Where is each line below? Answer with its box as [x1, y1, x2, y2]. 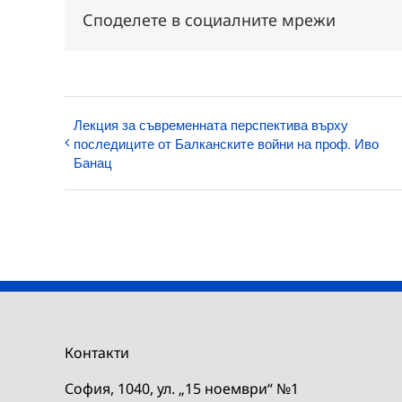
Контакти [65, 343, 129, 363]
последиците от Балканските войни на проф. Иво [74, 134, 379, 153]
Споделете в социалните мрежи [83, 8, 336, 31]
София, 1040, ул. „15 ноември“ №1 [65, 379, 299, 398]
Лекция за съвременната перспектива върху [74, 115, 348, 134]
